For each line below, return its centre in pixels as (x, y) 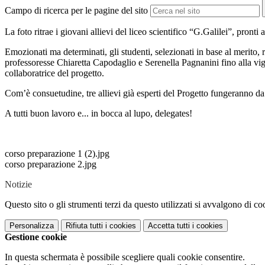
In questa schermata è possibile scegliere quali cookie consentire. (125, 257)
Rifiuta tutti (84, 226)
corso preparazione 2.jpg (51, 164)
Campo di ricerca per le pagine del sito (76, 11)
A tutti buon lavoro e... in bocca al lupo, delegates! (98, 114)
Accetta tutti (169, 226)
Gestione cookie (36, 237)
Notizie (18, 185)
